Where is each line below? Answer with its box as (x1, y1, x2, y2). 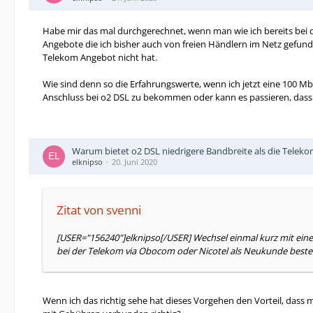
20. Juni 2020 (112, 156, 157, 167)
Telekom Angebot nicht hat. (43, 51, 157, 64)
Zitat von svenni (57, 202, 141, 218)
